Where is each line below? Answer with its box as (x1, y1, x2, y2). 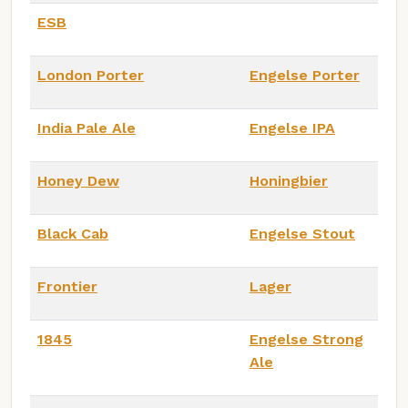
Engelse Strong (250, 330, 363, 348)
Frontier (37, 277, 97, 295)
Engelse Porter (250, 66, 360, 84)
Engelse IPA (250, 118, 335, 137)
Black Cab (37, 224, 108, 242)
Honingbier (250, 171, 328, 189)
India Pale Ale (37, 118, 136, 137)
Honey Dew (37, 171, 119, 189)
